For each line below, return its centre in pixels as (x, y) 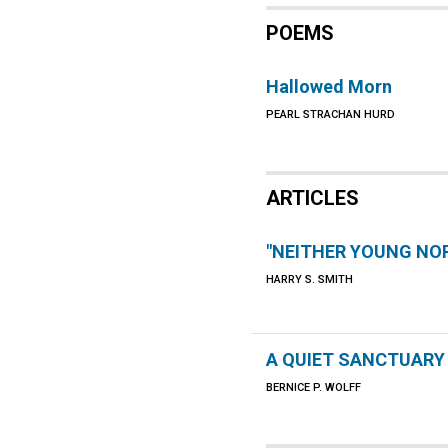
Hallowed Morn (329, 86)
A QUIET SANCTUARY (356, 359)
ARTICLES (313, 198)
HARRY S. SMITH (310, 279)
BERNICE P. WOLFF (314, 387)
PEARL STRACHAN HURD (331, 114)
